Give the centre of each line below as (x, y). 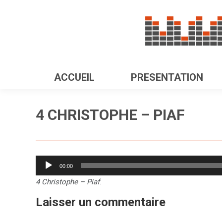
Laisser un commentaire (101, 202)
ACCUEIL (74, 77)
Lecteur (48, 162)
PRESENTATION (167, 77)
